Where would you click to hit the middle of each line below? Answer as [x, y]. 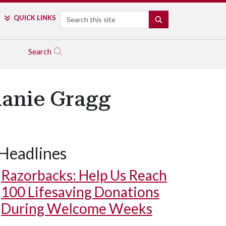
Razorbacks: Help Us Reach [84, 175]
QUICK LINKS [35, 18]
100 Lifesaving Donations [80, 192]
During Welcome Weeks [77, 208]
